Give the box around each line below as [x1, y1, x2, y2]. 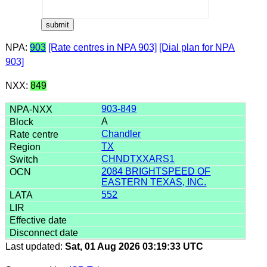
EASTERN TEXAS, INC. [101, 176, 207, 187]
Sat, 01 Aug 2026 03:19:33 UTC [64, 241, 203, 252]
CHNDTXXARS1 [101, 153, 175, 164]
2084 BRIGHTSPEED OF [101, 166, 211, 176]
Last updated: [5, 241, 65, 252]
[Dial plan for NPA [159, 42, 235, 52]
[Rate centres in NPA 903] [48, 42, 157, 52]
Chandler [101, 128, 141, 139]
